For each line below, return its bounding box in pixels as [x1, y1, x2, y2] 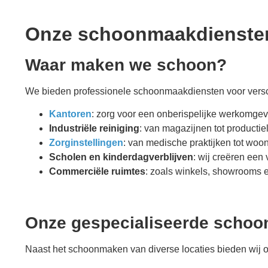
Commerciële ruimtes [49, 166, 145, 177]
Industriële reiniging [49, 123, 139, 134]
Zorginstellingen [49, 138, 123, 148]
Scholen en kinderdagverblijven [49, 152, 193, 163]
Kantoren [49, 109, 92, 120]
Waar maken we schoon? [25, 55, 227, 74]
